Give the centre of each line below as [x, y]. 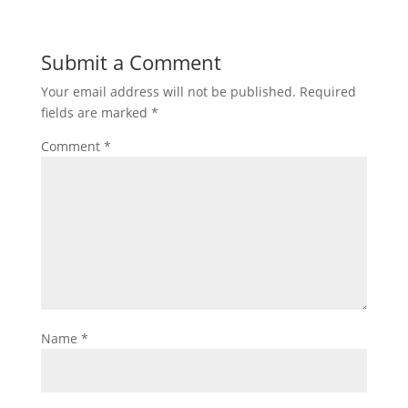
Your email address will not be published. [168, 92]
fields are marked [96, 112]
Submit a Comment [131, 62]
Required [327, 92]
